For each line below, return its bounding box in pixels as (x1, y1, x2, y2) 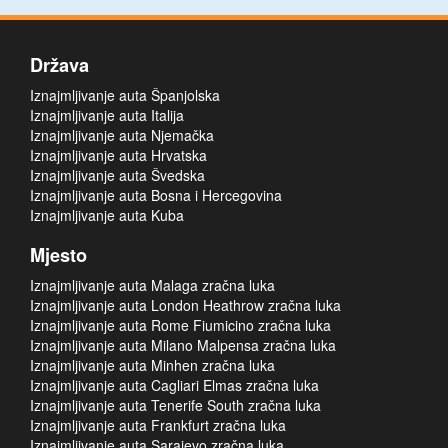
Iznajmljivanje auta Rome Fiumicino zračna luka (30, 315, 331, 335)
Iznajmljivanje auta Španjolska (30, 85, 220, 105)
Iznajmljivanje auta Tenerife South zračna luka (30, 395, 321, 415)
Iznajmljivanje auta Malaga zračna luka (30, 275, 275, 295)
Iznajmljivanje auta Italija (30, 105, 184, 125)
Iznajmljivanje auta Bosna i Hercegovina (30, 185, 282, 205)
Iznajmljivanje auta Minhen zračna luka (30, 355, 275, 375)
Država (30, 52, 89, 78)
